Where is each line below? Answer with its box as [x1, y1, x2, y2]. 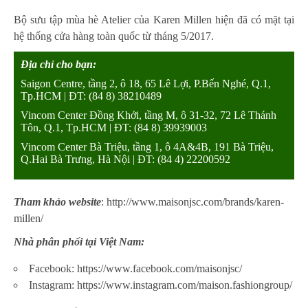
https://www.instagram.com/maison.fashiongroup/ [77, 278, 292, 291]
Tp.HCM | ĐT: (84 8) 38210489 [21, 89, 162, 102]
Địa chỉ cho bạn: [21, 58, 96, 70]
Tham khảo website [14, 195, 101, 208]
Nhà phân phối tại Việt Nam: [14, 235, 144, 247]
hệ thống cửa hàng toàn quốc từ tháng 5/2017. [14, 30, 214, 42]
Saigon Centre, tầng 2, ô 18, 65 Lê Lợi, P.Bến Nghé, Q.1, [21, 77, 271, 89]
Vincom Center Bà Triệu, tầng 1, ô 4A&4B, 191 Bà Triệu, [21, 140, 274, 153]
